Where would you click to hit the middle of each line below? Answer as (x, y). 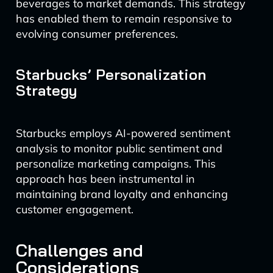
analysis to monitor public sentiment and (119, 148)
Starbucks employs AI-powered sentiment (123, 133)
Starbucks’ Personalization (111, 74)
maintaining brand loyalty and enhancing (122, 194)
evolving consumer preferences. (97, 34)
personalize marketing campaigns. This (115, 164)
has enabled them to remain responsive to (123, 19)
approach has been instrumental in (105, 179)
